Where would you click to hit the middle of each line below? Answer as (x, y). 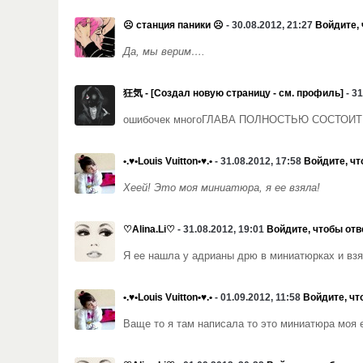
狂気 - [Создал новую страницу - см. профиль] (233, 93)
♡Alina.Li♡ (149, 229)
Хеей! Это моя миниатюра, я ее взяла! (223, 188)
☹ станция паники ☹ (173, 25)
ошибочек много (162, 120)
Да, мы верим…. (164, 52)
